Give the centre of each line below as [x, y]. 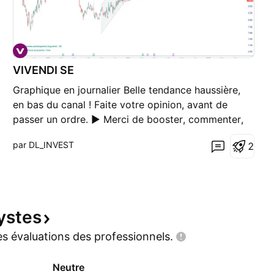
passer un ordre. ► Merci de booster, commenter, [128, 119]
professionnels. [134, 236]
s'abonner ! [39, 134]
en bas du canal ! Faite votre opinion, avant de [120, 104]
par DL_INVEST [44, 144]
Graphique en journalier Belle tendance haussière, [127, 90]
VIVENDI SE [44, 70]
